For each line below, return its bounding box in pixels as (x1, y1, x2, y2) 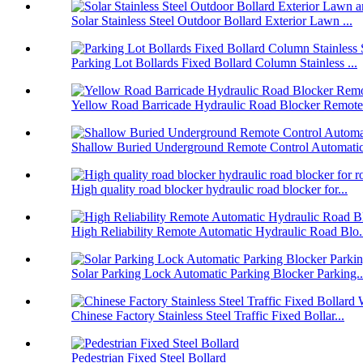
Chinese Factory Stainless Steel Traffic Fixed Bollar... (71, 309, 344, 323)
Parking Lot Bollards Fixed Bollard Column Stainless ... (71, 56, 357, 70)
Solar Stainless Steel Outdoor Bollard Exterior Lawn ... (71, 14, 352, 28)
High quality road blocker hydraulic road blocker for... (71, 182, 348, 197)
